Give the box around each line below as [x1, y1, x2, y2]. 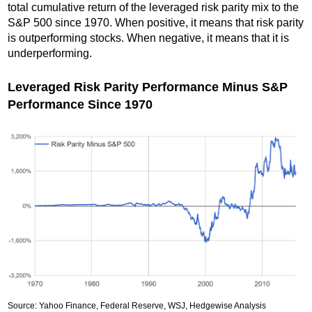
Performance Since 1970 [8, 97, 153, 111]
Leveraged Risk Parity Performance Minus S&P [8, 79, 288, 94]
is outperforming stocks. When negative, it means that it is [8, 31, 290, 44]
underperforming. [8, 47, 93, 59]
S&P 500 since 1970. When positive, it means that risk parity [8, 16, 304, 29]
